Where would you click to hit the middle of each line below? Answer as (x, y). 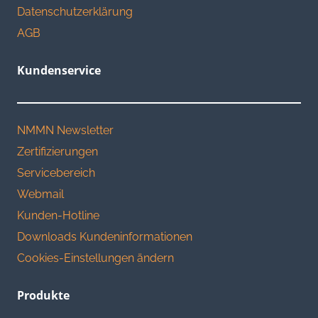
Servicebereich (56, 173)
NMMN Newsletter (65, 131)
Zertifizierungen (57, 152)
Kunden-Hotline (58, 216)
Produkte (43, 296)
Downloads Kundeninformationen (105, 237)
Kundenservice (59, 71)
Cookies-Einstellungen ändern (95, 258)
